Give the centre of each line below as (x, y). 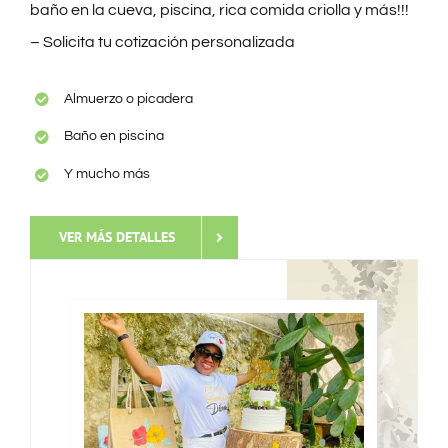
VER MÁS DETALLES (116, 237)
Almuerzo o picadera (128, 98)
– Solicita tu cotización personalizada (162, 41)
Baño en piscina (113, 136)
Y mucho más (106, 174)
